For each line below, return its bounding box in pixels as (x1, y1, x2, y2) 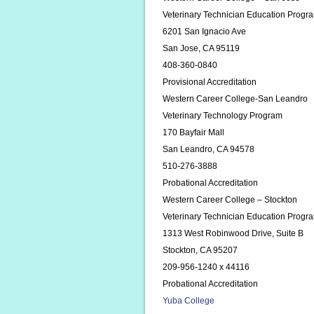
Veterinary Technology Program (163, 111, 282, 121)
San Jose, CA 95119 (163, 43, 240, 53)
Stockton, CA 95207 (163, 245, 238, 255)
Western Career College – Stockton (163, 195, 297, 205)
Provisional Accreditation (163, 77, 257, 87)
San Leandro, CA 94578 (163, 144, 254, 154)
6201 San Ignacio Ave (163, 27, 246, 36)
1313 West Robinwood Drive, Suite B (163, 228, 303, 238)
